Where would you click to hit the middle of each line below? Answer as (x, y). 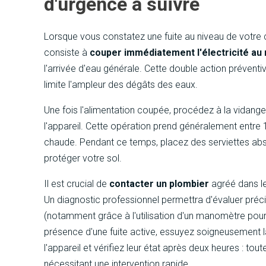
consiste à (67, 53)
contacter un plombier (159, 184)
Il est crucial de (77, 184)
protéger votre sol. (83, 159)
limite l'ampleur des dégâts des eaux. (121, 85)
